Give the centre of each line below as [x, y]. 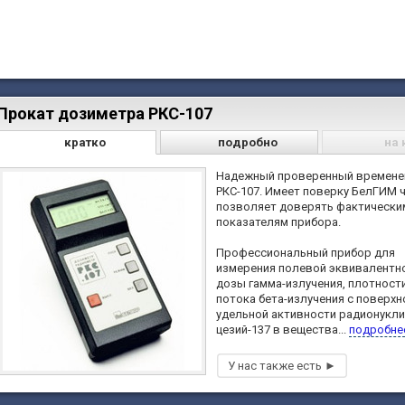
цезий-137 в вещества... [283, 329]
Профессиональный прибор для [306, 252]
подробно [247, 142]
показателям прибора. [278, 221]
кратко [85, 142]
